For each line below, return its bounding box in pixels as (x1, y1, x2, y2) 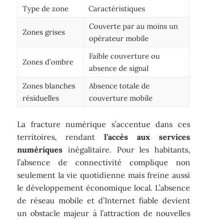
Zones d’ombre (22, 57, 74, 66)
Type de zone (22, 3, 69, 13)
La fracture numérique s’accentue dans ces (17, 119, 190, 130)
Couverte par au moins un (89, 21, 178, 31)
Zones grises (22, 27, 66, 37)
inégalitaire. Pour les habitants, (63, 145, 190, 155)
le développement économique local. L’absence (17, 183, 190, 193)
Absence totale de (89, 81, 150, 90)
